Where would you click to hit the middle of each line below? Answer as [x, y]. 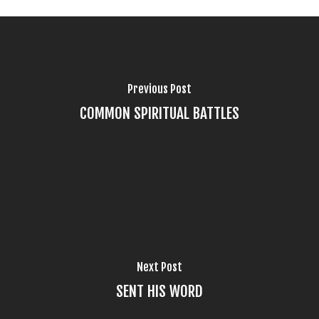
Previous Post [159, 89]
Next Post [159, 267]
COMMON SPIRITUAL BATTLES [159, 113]
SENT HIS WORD [159, 291]
